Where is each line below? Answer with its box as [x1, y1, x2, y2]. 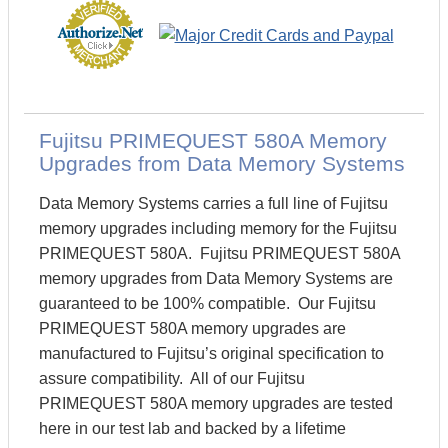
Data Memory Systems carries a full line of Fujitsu [39, 195, 388, 212]
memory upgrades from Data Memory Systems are [39, 270, 393, 287]
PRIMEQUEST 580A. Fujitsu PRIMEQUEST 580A [39, 245, 400, 262]
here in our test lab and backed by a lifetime [39, 420, 346, 437]
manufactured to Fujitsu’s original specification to [39, 345, 384, 362]
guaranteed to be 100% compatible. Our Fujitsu [39, 295, 376, 312]
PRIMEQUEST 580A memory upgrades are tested [39, 395, 393, 412]
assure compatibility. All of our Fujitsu [39, 370, 305, 387]
